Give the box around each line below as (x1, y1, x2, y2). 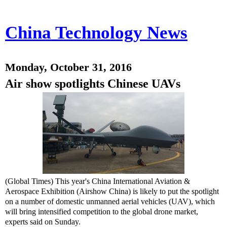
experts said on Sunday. (5, 217, 81, 226)
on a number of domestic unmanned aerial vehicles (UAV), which (5, 197, 215, 206)
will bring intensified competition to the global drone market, (5, 207, 198, 216)
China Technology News (5, 23, 187, 42)
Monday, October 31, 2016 (5, 61, 132, 73)
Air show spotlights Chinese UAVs (5, 77, 180, 90)
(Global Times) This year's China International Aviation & (5, 177, 190, 185)
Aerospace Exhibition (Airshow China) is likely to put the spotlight (5, 187, 219, 196)
